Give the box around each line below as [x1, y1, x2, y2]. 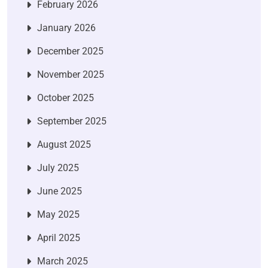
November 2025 [37, 68, 104, 80]
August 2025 [37, 138, 91, 150]
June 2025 [37, 185, 82, 197]
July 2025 [37, 162, 79, 173]
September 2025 [37, 115, 106, 127]
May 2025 [37, 208, 80, 220]
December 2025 [37, 45, 103, 57]
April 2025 [37, 232, 80, 243]
